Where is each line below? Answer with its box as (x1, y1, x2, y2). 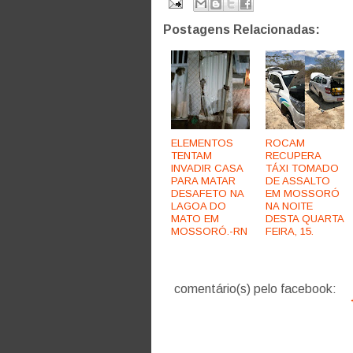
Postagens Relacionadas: (163, 23, 320, 37)
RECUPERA (266, 150, 321, 162)
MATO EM (171, 213, 219, 225)
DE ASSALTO (266, 175, 330, 188)
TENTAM (171, 150, 212, 162)
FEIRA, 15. (266, 225, 314, 238)
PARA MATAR (171, 175, 236, 188)
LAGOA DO (171, 200, 226, 213)
